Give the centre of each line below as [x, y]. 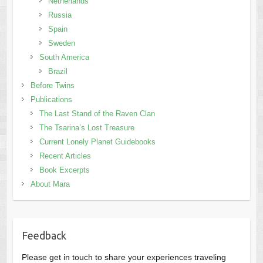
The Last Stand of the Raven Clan [97, 114]
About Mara [50, 184]
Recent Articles [65, 156]
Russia [60, 15]
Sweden [61, 43]
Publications [51, 100]
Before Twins [52, 86]
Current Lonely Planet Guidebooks [97, 142]
